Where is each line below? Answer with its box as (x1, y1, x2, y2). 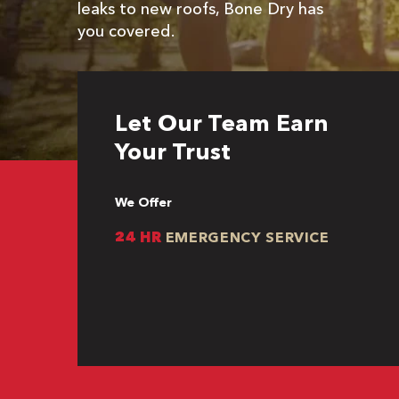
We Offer (115, 194, 172, 210)
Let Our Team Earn (115, 109, 329, 137)
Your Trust (115, 137, 231, 166)
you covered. (77, 21, 175, 41)
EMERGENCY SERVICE (161, 228, 330, 246)
